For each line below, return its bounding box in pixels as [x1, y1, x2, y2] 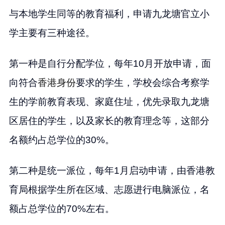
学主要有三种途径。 [9, 28, 95, 39]
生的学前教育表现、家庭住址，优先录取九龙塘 [9, 96, 209, 107]
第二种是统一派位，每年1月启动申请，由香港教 [9, 165, 215, 176]
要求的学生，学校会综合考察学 [75, 77, 209, 88]
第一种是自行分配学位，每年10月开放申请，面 [9, 58, 211, 69]
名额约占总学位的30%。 [9, 135, 115, 146]
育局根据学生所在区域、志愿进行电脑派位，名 [9, 184, 209, 195]
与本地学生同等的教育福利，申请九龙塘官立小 [9, 9, 209, 20]
